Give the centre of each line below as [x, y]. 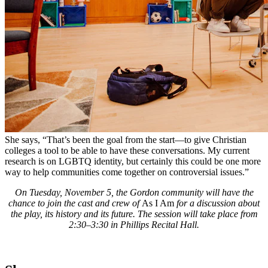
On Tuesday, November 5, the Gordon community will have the [134, 192]
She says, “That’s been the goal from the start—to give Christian [126, 139]
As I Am [158, 203]
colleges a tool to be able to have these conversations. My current [127, 150]
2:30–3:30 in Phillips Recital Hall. [134, 224]
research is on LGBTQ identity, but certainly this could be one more [133, 161]
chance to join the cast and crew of [75, 203]
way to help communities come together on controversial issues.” [127, 172]
